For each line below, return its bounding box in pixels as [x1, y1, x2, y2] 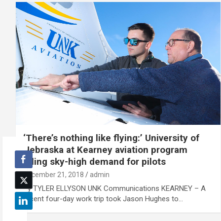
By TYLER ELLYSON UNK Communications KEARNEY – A [23, 184, 206, 193]
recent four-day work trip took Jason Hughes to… [23, 194, 183, 203]
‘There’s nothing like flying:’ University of [23, 132, 199, 144]
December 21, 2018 [23, 170, 84, 179]
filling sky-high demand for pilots [23, 155, 166, 167]
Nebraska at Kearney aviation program [23, 144, 187, 155]
